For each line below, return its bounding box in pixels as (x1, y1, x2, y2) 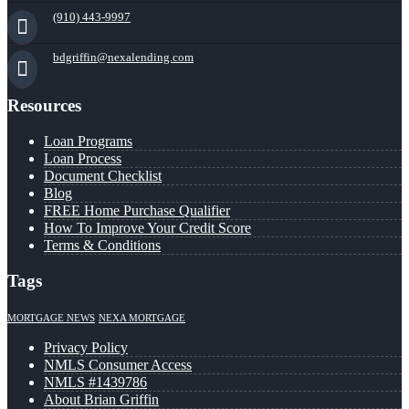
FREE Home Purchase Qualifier (44, 202, 230, 218)
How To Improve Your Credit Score (44, 219, 251, 236)
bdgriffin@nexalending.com (53, 50, 194, 65)
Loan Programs (44, 132, 132, 149)
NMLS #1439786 (44, 374, 147, 391)
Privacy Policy (44, 340, 128, 356)
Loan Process (44, 150, 121, 166)
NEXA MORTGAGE (99, 313, 185, 324)
